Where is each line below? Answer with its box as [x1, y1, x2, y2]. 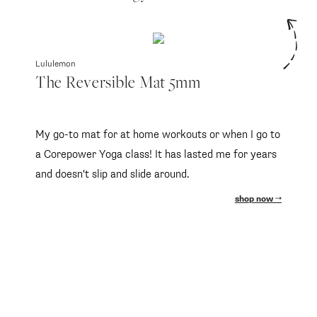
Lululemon [35, 60, 76, 69]
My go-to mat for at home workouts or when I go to [35, 129, 280, 141]
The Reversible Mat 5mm [35, 76, 201, 93]
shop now [235, 195, 275, 204]
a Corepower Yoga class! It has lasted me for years [35, 149, 277, 161]
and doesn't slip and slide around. [35, 169, 190, 180]
